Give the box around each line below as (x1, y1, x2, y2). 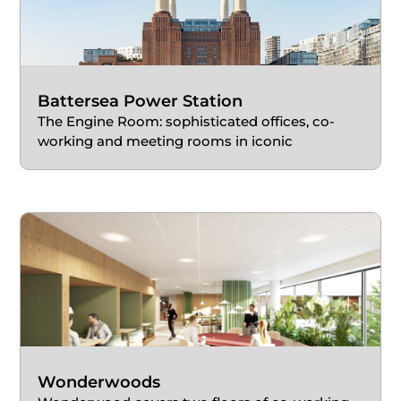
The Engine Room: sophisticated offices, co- (38, 113, 336, 131)
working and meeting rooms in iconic (38, 132, 294, 150)
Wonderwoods (38, 371, 161, 392)
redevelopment (38, 152, 142, 170)
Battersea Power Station (38, 91, 243, 112)
